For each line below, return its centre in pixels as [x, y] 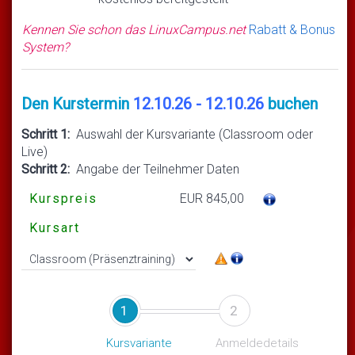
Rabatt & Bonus [292, 29]
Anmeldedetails [257, 343]
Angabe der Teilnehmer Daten [155, 169]
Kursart [55, 227]
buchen [291, 103]
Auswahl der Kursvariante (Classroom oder [191, 134]
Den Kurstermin [77, 103]
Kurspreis [63, 198]
